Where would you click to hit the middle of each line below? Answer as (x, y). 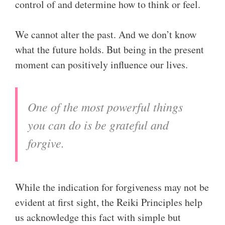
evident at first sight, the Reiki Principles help (109, 202)
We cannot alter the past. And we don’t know (106, 34)
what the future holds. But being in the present (109, 49)
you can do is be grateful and (98, 125)
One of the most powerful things (105, 106)
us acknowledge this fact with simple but (98, 217)
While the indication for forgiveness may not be (112, 187)
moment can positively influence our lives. (101, 65)
